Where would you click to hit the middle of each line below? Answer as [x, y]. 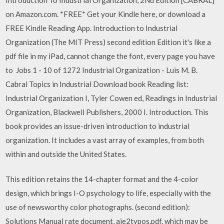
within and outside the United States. [66, 154]
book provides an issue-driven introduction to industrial [98, 126]
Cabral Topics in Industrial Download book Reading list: [97, 84]
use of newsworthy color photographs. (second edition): [98, 207]
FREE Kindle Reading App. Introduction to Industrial [92, 28]
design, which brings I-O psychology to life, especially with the [108, 193]
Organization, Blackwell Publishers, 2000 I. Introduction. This [107, 112]
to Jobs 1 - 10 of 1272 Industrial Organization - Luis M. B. [102, 70]
